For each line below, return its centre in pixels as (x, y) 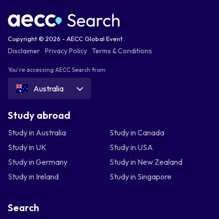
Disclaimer (24, 51)
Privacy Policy (66, 51)
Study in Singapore (141, 176)
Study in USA (131, 147)
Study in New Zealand (146, 162)
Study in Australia (37, 132)
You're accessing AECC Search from (56, 69)
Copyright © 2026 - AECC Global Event (65, 38)
